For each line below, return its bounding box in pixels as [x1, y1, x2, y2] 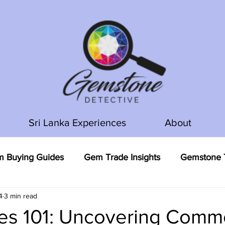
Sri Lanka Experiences [28, 117, 126, 128]
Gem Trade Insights [84, 152, 160, 162]
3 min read [4, 191, 37, 200]
